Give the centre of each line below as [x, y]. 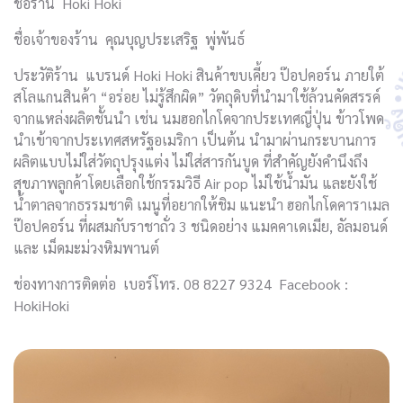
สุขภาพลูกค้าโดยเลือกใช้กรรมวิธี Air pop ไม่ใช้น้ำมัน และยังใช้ [195, 183]
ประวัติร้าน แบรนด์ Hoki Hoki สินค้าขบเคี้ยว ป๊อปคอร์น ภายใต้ [199, 75]
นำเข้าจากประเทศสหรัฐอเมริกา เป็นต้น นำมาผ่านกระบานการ [195, 139]
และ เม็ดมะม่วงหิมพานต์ [86, 247]
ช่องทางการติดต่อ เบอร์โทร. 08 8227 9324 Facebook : [183, 283]
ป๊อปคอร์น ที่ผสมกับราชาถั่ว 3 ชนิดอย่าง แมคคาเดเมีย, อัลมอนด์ [201, 226]
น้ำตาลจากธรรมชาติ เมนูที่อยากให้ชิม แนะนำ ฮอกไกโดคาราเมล [201, 204]
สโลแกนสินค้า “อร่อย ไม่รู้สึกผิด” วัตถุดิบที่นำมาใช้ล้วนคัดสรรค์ [197, 96]
